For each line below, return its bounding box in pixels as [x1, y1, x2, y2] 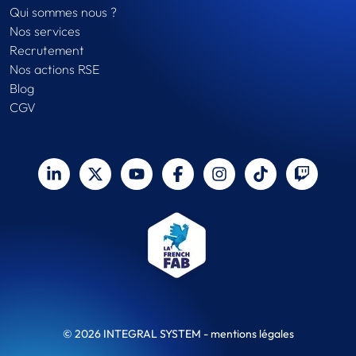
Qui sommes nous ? [10, 4, 117, 21]
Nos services [10, 23, 80, 40]
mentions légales [210, 327, 294, 342]
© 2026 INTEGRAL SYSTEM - [62, 327, 211, 342]
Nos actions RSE [10, 61, 99, 78]
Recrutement [10, 42, 84, 59]
